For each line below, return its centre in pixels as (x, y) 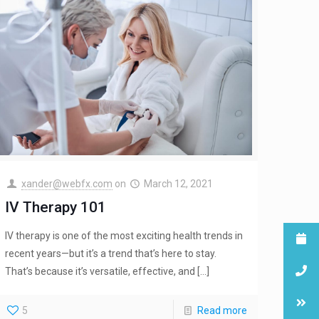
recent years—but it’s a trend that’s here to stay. (111, 254)
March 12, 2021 (179, 184)
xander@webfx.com (67, 184)
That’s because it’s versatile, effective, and (100, 272)
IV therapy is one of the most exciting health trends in (124, 236)
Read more (222, 311)
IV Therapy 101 (56, 208)
